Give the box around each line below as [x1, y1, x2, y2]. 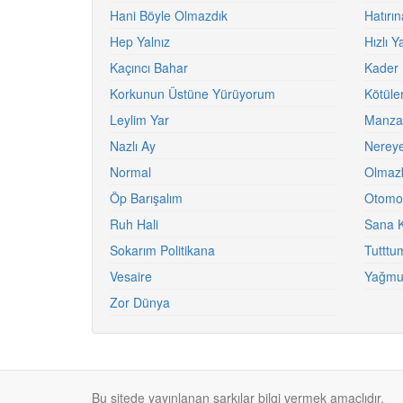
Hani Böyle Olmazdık [110, 6, 228, 24]
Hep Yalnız [110, 32, 170, 50]
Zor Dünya [110, 293, 170, 311]
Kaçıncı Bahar [110, 58, 188, 76]
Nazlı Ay [110, 137, 156, 155]
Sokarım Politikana [110, 241, 215, 259]
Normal [110, 163, 151, 181]
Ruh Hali [110, 215, 158, 233]
